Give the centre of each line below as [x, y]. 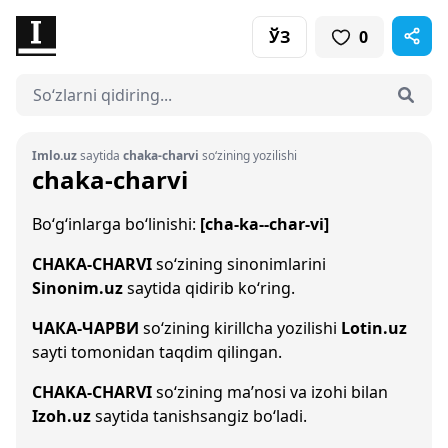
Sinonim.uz [77, 288]
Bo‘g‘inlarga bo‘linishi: [116, 224]
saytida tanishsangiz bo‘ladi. [199, 416]
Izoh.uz [61, 416]
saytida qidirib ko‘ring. [209, 288]
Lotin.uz [374, 328]
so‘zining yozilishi [248, 155]
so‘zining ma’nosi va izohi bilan [270, 392]
